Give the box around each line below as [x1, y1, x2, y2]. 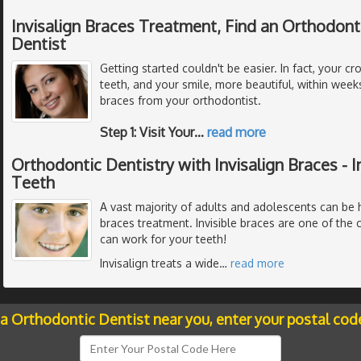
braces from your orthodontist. [100, 93, 261, 107]
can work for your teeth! [100, 231, 226, 246]
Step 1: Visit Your [100, 123, 194, 140]
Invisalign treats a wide [100, 255, 219, 270]
